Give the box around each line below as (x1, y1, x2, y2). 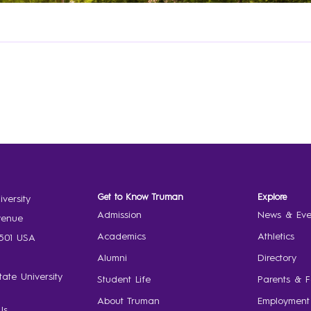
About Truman (96, 296, 160, 306)
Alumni (96, 253, 127, 263)
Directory (258, 253, 297, 263)
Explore (258, 192, 287, 202)
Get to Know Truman (96, 192, 183, 202)
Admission (96, 210, 142, 220)
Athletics (258, 231, 295, 242)
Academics (96, 231, 146, 242)
